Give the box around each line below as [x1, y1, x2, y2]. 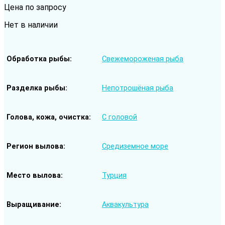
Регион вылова [7, 142, 63, 151]
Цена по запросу [4, 3, 66, 12]
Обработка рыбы [7, 55, 70, 63]
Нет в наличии [4, 20, 58, 30]
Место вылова [7, 171, 61, 180]
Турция [102, 171, 127, 180]
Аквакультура [102, 200, 149, 209]
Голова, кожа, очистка [7, 113, 89, 122]
